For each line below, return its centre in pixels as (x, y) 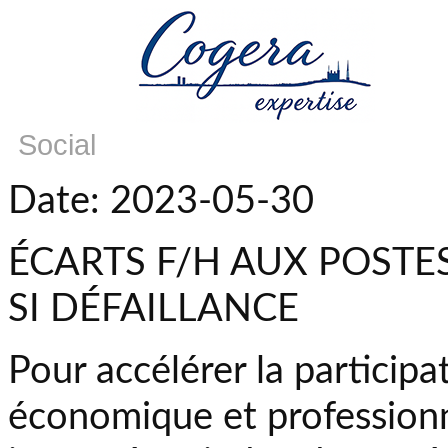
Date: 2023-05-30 (161, 201)
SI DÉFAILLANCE (153, 309)
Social (57, 145)
